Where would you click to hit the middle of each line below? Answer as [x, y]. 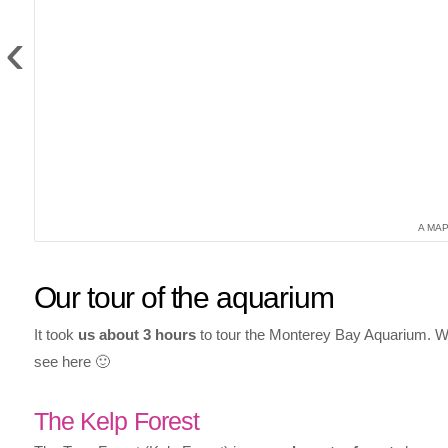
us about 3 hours [136, 334]
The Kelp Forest [116, 420]
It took [55, 334]
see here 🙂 [71, 361]
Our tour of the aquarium [183, 297]
